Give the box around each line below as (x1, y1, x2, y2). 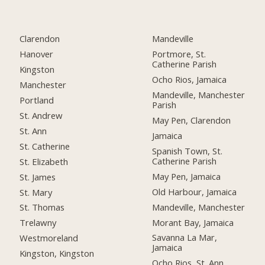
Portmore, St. (152, 48, 206, 60)
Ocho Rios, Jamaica (152, 73, 227, 86)
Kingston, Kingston (20, 247, 95, 260)
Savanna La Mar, (152, 231, 218, 244)
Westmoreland (20, 232, 79, 244)
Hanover (20, 48, 54, 60)
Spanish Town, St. (152, 144, 223, 157)
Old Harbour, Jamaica (152, 185, 237, 198)
